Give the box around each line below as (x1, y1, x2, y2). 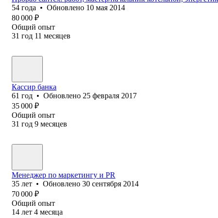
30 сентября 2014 (82, 179, 139, 188)
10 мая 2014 (86, 3, 125, 12)
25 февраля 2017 (83, 91, 137, 100)
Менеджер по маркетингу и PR (12, 170, 115, 179)
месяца (40, 207, 63, 216)
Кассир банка (12, 82, 56, 91)
